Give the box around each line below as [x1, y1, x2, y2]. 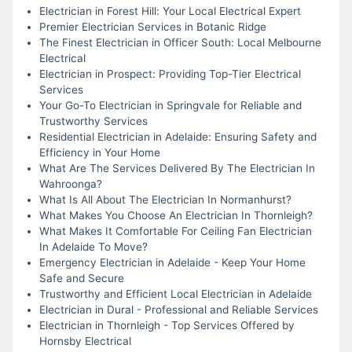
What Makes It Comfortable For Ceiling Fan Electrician [38, 224, 312, 237]
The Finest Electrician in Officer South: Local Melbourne [38, 35, 321, 49]
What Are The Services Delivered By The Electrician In [38, 161, 315, 174]
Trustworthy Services [38, 114, 148, 127]
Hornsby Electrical [38, 334, 131, 347]
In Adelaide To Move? [38, 240, 148, 253]
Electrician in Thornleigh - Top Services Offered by [38, 318, 295, 332]
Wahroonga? [38, 177, 102, 190]
